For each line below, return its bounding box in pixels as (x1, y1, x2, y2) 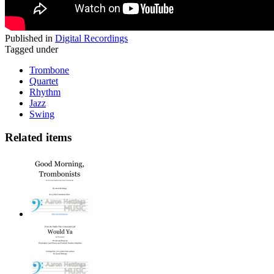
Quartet (29, 75, 58, 86)
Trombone (29, 64, 69, 75)
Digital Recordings (55, 32, 128, 43)
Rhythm (29, 86, 61, 97)
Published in (5, 32, 53, 43)
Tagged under (5, 43, 58, 54)
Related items (5, 131, 72, 144)
